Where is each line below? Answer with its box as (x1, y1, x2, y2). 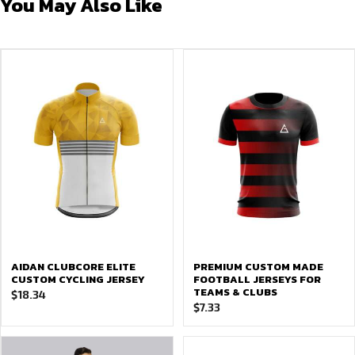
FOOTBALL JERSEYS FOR (193, 272, 321, 287)
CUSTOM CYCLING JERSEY (11, 272, 145, 287)
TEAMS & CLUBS (193, 284, 277, 300)
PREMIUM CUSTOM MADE (193, 259, 323, 274)
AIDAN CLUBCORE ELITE (11, 259, 136, 274)
